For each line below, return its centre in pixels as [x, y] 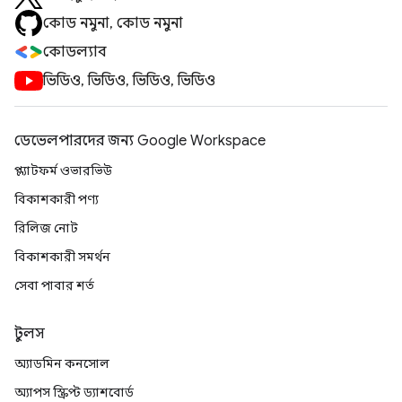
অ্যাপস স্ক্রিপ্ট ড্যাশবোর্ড [74, 392]
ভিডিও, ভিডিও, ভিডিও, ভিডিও [129, 81]
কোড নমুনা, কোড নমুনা [113, 23]
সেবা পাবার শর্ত [54, 285]
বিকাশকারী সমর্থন [62, 257]
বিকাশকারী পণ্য [57, 199]
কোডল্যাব [74, 52]
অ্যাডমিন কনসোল [62, 363]
